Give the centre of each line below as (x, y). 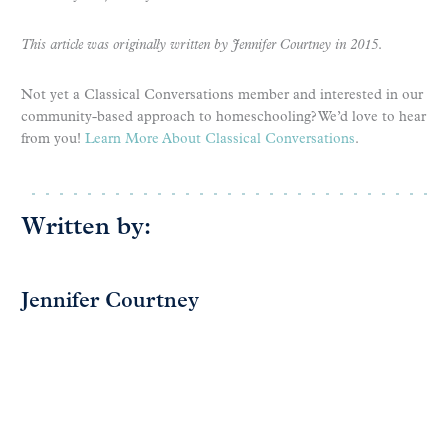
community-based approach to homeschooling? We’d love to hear (223, 117)
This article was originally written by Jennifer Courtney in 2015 (199, 45)
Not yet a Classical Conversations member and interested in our (222, 95)
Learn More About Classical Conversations (220, 139)
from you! (53, 139)
